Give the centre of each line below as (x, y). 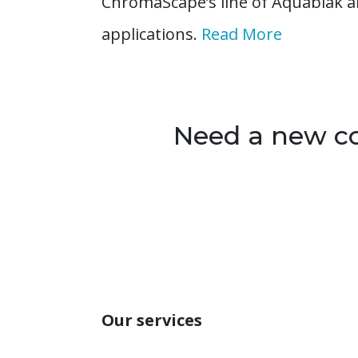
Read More (242, 34)
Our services (152, 320)
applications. (151, 34)
